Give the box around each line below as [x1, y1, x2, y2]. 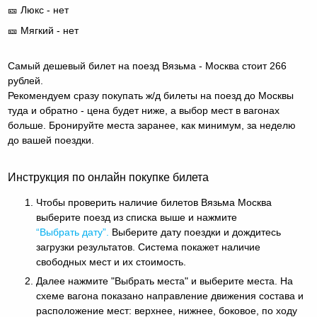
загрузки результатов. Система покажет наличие [36, 241, 261, 253]
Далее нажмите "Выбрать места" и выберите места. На [36, 275, 294, 287]
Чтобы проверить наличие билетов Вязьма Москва [36, 196, 272, 208]
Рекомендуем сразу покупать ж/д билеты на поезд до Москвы [8, 89, 294, 101]
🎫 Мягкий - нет [8, 24, 79, 36]
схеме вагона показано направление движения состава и [36, 289, 304, 301]
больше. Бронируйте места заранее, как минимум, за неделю [8, 119, 296, 131]
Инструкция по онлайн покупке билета [8, 170, 209, 183]
